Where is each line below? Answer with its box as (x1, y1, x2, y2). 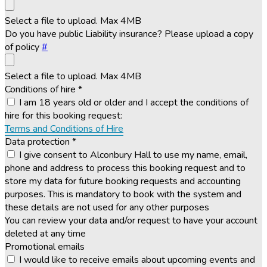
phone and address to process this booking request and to (5, 162, 246, 175)
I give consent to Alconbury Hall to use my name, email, (19, 148, 247, 162)
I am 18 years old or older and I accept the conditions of (19, 96, 249, 110)
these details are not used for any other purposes (5, 201, 209, 215)
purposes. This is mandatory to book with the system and (5, 188, 241, 201)
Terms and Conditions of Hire (5, 122, 123, 136)
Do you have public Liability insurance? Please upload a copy (5, 27, 253, 41)
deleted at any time (5, 227, 86, 241)
